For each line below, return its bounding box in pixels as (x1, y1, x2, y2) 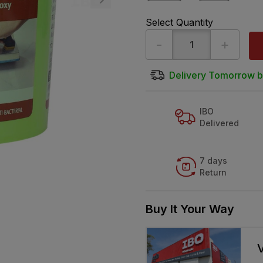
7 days (200, 155, 228, 166)
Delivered (200, 117, 240, 128)
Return (200, 167, 227, 177)
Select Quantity (146, 16, 213, 28)
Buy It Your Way (146, 201, 234, 216)
